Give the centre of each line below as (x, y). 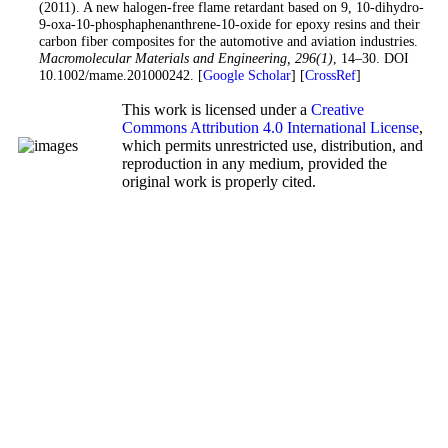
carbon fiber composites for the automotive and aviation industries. (228, 41)
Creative (337, 110)
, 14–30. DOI (370, 58)
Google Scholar (246, 75)
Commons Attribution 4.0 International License (270, 128)
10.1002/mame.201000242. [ (120, 75)
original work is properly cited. (218, 182)
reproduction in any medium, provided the (254, 164)
